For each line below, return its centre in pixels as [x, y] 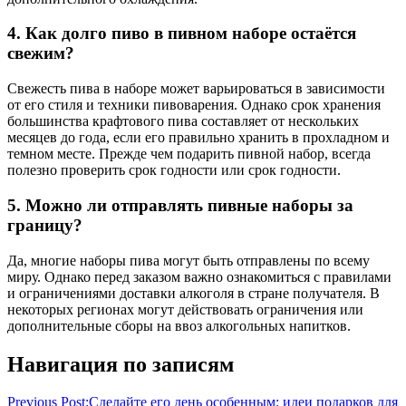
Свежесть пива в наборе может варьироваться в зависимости [196, 89]
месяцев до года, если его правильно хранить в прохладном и [198, 138]
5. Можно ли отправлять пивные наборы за [180, 205]
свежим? [41, 53]
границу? [45, 225]
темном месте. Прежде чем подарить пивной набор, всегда [189, 154]
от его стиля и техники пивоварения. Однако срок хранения [194, 105]
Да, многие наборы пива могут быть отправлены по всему [188, 260]
